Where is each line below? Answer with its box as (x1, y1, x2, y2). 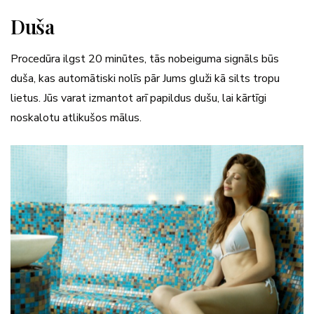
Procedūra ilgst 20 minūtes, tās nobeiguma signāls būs (11, 50, 279, 67)
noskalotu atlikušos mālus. (11, 109, 142, 125)
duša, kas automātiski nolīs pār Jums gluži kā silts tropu (11, 70, 280, 86)
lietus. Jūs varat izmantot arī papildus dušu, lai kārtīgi (11, 90, 266, 106)
